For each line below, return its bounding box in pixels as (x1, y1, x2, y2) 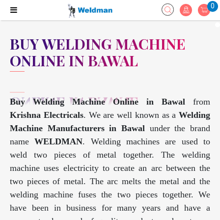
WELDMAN (34, 137, 83, 147)
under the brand (145, 123, 210, 134)
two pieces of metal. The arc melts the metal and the (10, 176, 210, 187)
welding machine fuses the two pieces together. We (10, 190, 210, 200)
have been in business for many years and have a (10, 203, 210, 213)
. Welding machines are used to (82, 137, 211, 147)
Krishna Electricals (10, 110, 83, 120)
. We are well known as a (83, 110, 179, 120)
